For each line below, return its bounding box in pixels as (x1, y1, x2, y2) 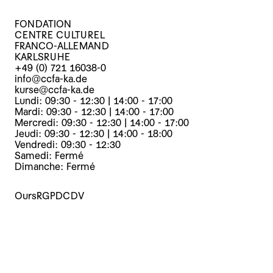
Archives (24, 244, 73, 258)
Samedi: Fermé (15, 149, 83, 161)
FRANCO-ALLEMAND (15, 40, 109, 52)
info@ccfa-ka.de (15, 73, 87, 85)
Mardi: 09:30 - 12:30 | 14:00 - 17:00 (15, 105, 174, 118)
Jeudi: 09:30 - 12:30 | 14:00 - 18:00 (15, 127, 172, 140)
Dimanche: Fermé (15, 160, 95, 172)
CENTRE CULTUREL (15, 29, 105, 41)
